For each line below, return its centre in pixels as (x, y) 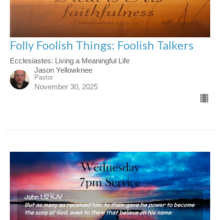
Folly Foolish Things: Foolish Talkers (102, 45)
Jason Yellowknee (63, 70)
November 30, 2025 (66, 87)
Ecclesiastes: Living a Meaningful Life (70, 61)
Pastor (44, 78)
